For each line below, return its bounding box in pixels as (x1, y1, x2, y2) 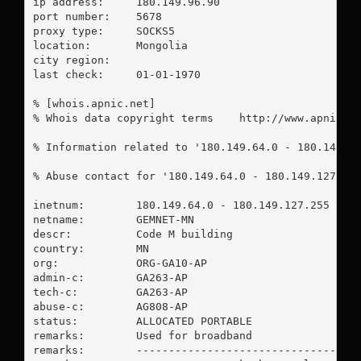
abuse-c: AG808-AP (32, 300, 188, 313)
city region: (32, 53, 110, 66)
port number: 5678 (32, 10, 110, 23)
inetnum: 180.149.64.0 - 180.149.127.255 (32, 198, 330, 211)
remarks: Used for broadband (32, 329, 252, 342)
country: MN (32, 242, 149, 255)
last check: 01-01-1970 (32, 68, 104, 81)
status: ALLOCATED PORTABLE (32, 314, 252, 327)
